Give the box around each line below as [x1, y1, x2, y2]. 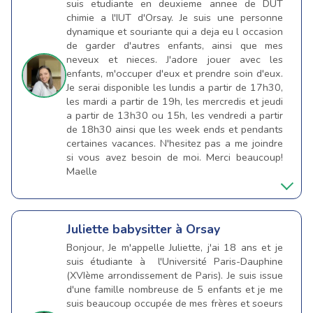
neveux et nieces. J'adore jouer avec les [66, 52, 283, 67]
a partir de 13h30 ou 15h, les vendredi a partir [66, 108, 283, 123]
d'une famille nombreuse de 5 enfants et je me [66, 282, 283, 296]
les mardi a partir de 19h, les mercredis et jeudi [66, 94, 283, 109]
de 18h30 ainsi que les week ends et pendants [66, 122, 283, 137]
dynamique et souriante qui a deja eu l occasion [66, 24, 283, 39]
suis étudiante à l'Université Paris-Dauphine [66, 254, 283, 268]
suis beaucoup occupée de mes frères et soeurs [66, 296, 283, 310]
